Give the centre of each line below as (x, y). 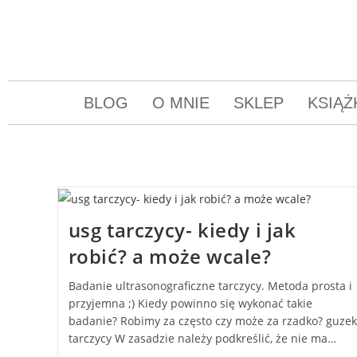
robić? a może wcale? (170, 256)
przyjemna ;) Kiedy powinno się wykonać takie (190, 303)
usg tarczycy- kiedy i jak (182, 229)
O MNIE (180, 103)
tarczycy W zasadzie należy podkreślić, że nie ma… (202, 338)
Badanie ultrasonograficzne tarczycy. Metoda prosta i (210, 285)
